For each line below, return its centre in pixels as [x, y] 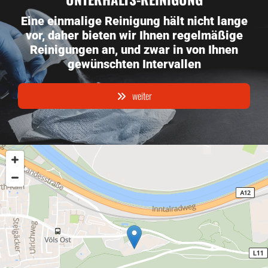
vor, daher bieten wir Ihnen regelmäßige [134, 35]
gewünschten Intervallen [134, 64]
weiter [142, 96]
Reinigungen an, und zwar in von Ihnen [134, 50]
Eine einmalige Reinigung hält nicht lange [134, 21]
